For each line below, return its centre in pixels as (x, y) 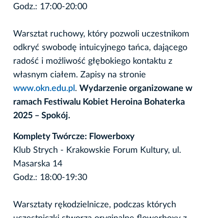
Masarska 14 (38, 164)
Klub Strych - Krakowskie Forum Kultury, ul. (97, 150)
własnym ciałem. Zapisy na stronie (80, 75)
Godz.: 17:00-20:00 (50, 7)
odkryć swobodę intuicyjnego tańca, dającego (100, 47)
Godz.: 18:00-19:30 (50, 177)
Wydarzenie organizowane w (136, 88)
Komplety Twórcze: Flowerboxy (74, 136)
